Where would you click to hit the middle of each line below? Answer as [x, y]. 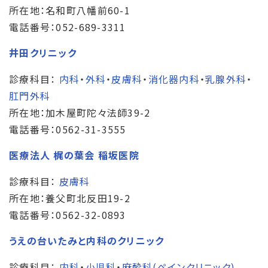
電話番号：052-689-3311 [68, 27]
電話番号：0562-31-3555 [68, 129]
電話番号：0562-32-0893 [68, 214]
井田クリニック [43, 52]
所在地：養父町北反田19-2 [70, 198]
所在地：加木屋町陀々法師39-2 [80, 112]
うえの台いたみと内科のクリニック [87, 240]
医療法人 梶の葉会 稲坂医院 [74, 155]
